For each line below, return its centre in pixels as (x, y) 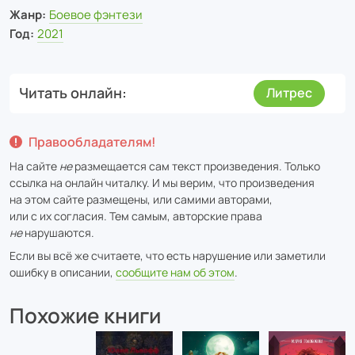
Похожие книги (85, 315)
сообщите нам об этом (175, 272)
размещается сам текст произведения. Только (196, 166)
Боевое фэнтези (95, 14)
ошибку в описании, (63, 272)
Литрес (289, 92)
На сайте (34, 166)
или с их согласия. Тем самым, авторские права (136, 216)
